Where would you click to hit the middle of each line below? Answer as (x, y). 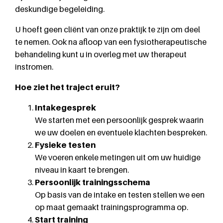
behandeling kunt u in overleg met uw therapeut (101, 54)
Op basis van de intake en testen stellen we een (120, 195)
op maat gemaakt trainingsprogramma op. (111, 207)
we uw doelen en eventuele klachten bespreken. (121, 132)
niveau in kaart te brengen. (82, 170)
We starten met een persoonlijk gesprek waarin (119, 120)
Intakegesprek (65, 108)
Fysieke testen (65, 145)
